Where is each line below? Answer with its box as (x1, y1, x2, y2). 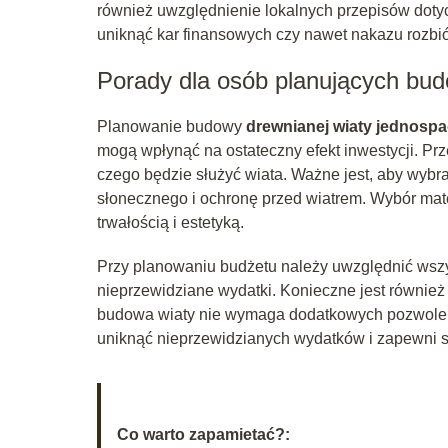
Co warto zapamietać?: (117, 425, 290, 443)
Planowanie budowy (97, 117, 246, 135)
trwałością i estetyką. (97, 213, 244, 231)
